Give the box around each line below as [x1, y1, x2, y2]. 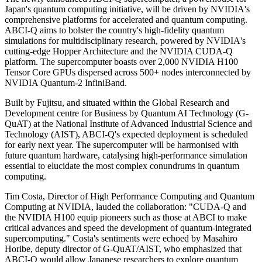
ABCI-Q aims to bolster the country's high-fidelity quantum [5, 25, 224, 36]
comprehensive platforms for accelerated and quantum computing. [5, 15, 247, 25]
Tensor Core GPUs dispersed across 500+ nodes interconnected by [5, 67, 251, 78]
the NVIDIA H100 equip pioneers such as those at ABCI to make [5, 212, 247, 223]
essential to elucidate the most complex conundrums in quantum [5, 161, 239, 171]
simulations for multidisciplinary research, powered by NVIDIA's [5, 36, 246, 46]
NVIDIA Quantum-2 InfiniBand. [5, 78, 127, 88]
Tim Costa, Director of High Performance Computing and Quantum [5, 191, 254, 202]
